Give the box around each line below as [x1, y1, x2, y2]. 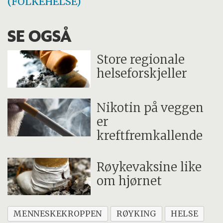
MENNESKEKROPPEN [13, 209, 102, 219]
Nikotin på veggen [97, 100, 204, 116]
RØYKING [116, 209, 156, 219]
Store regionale [97, 51, 185, 67]
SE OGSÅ [7, 25, 72, 46]
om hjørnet [97, 173, 162, 189]
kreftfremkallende [97, 128, 203, 144]
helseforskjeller [97, 65, 188, 81]
